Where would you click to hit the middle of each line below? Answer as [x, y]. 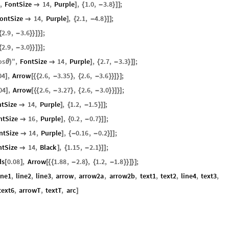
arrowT [30, 190]
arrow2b [122, 176]
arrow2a [91, 176]
